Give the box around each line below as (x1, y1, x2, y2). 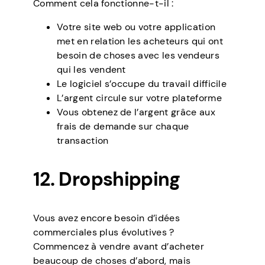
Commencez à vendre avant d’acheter (33, 240, 204, 253)
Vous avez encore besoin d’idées (33, 212, 180, 225)
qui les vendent (57, 63, 126, 76)
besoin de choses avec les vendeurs (57, 49, 219, 62)
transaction (57, 134, 109, 147)
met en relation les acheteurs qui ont (57, 35, 223, 48)
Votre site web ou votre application (57, 21, 216, 34)
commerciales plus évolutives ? (33, 226, 174, 239)
